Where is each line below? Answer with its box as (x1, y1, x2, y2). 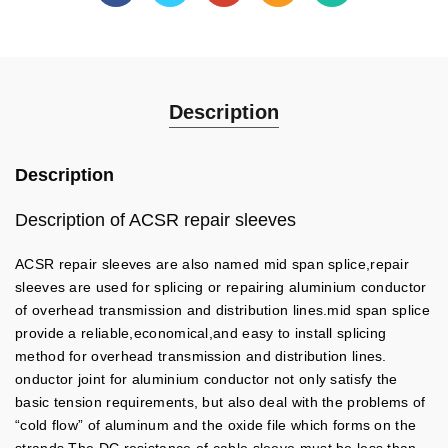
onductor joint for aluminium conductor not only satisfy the (15, 371, 398, 387)
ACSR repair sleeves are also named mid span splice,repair (15, 256, 410, 272)
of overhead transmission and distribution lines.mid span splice (15, 302, 430, 318)
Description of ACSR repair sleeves (15, 210, 296, 230)
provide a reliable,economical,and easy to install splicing (15, 325, 387, 341)
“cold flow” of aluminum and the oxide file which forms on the (15, 417, 417, 433)
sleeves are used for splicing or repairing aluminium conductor (15, 279, 427, 295)
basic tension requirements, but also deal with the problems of (15, 394, 426, 410)
